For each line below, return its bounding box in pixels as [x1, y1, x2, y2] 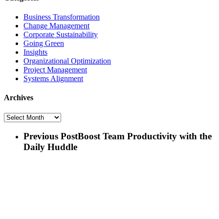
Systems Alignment [23, 74, 83, 83]
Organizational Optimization [23, 57, 111, 66]
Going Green [23, 39, 64, 48]
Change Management [23, 22, 89, 30]
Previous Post [23, 131, 78, 142]
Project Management [23, 66, 87, 74]
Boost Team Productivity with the [78, 131, 212, 142]
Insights [23, 48, 47, 57]
